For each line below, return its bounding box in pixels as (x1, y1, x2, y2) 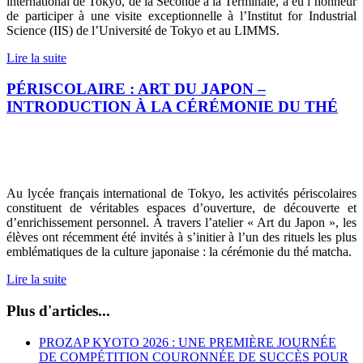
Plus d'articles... (6, 301, 110, 319)
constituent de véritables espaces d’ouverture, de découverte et (6, 201, 357, 216)
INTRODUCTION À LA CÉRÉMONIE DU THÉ (6, 98, 338, 116)
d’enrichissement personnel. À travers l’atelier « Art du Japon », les (6, 216, 357, 230)
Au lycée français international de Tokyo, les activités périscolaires (6, 186, 357, 201)
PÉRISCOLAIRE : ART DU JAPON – (6, 80, 266, 98)
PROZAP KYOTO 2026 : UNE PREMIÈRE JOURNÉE (39, 335, 336, 349)
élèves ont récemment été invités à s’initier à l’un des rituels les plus (6, 230, 357, 245)
